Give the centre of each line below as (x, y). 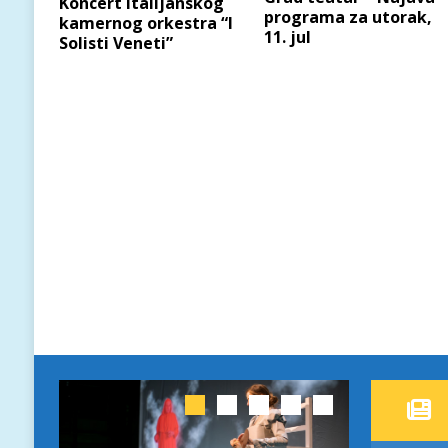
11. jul (288, 37)
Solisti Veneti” (115, 42)
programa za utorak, (348, 17)
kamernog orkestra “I (145, 22)
